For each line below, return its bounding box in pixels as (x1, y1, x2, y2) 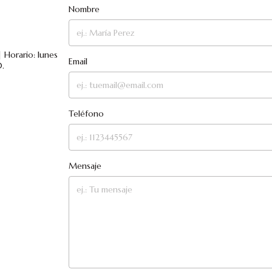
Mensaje (69, 160, 102, 172)
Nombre (69, 4, 100, 15)
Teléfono (69, 108, 104, 120)
